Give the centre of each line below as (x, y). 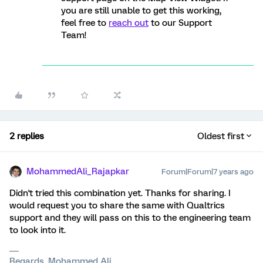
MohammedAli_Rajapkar (78, 171)
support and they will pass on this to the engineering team (130, 218)
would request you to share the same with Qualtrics (117, 205)
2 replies (27, 136)
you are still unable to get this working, (141, 11)
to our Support (180, 23)
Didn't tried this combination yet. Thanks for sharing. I (120, 193)
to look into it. (38, 230)
